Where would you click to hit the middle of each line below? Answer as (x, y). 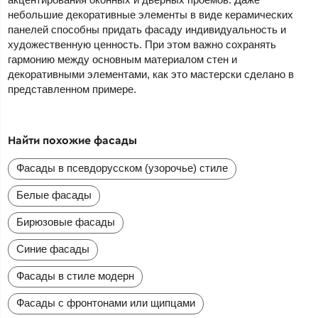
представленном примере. (72, 89)
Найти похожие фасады (73, 139)
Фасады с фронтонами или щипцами (106, 302)
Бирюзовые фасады (66, 221)
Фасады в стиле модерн (76, 275)
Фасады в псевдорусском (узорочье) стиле (122, 168)
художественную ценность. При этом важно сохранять (142, 44)
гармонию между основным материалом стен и (123, 59)
